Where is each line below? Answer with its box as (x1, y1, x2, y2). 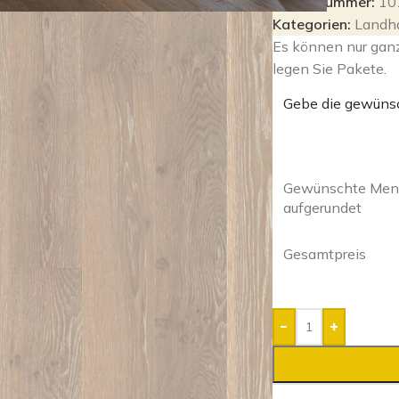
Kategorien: (273, 15, 352, 34)
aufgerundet (283, 199, 362, 217)
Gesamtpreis (283, 245, 367, 264)
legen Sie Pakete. (273, 60, 387, 78)
